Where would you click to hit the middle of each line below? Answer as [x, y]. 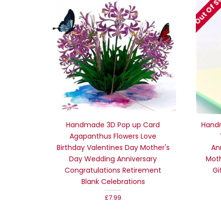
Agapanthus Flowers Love [113, 136]
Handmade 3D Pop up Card [113, 125]
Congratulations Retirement [113, 170]
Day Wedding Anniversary [113, 159]
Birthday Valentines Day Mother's [113, 147]
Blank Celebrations [113, 181]
